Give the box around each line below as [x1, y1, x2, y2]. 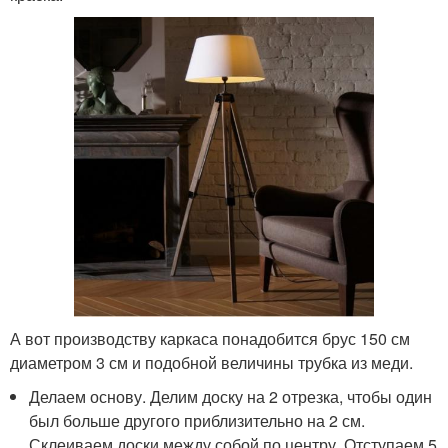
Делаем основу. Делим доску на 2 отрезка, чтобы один [29, 384, 433, 408]
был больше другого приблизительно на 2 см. [29, 408, 366, 432]
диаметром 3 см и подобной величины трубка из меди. [10, 350, 413, 374]
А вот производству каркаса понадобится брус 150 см [10, 326, 410, 350]
